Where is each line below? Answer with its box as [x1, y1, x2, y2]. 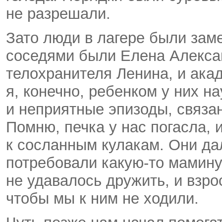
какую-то [102, 154, 164, 172]
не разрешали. [6, 5, 111, 23]
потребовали [6, 154, 102, 172]
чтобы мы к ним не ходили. [6, 190, 199, 208]
